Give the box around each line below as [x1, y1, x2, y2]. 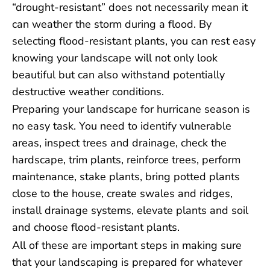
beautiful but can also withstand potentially [12, 67, 225, 82]
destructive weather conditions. [12, 84, 164, 99]
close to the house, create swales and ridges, [12, 186, 233, 201]
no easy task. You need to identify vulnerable [12, 119, 231, 134]
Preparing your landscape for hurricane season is [12, 102, 250, 117]
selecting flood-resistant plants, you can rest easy [12, 33, 256, 48]
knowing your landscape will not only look [12, 50, 218, 65]
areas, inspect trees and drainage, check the [12, 136, 227, 151]
